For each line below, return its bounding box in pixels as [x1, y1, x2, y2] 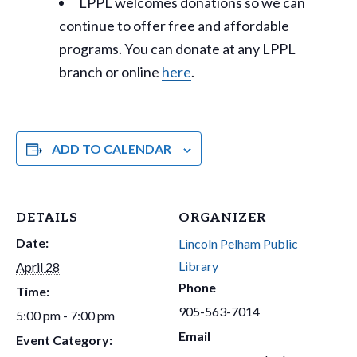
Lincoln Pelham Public [178, 236, 298, 252]
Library [178, 258, 218, 274]
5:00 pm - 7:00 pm [16, 308, 115, 324]
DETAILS [16, 210, 78, 226]
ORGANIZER [178, 210, 266, 226]
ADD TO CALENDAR [52, 141, 171, 157]
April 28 [16, 259, 60, 275]
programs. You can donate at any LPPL [59, 40, 296, 58]
